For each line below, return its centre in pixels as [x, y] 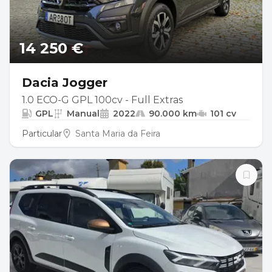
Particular [42, 134]
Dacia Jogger [65, 83]
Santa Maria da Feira [118, 134]
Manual [83, 114]
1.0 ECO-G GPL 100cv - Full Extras [102, 100]
